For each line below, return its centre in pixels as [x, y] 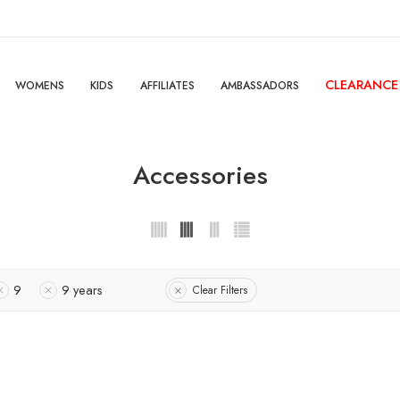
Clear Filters [220, 290]
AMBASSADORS [259, 86]
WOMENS [39, 86]
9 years [82, 290]
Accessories [200, 175]
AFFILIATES [167, 86]
